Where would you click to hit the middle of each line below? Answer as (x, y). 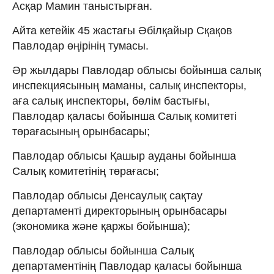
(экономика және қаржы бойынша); (101, 227)
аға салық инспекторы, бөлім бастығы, (111, 101)
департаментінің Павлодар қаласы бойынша (127, 266)
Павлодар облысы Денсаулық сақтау (107, 196)
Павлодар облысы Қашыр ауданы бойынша (124, 156)
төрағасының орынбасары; (81, 132)
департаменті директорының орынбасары (120, 211)
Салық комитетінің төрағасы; (86, 172)
